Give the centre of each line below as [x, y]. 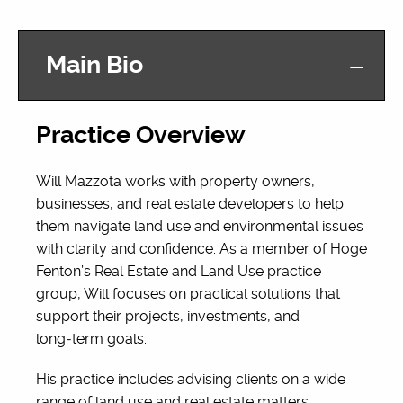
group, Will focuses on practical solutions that [188, 294]
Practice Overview [141, 135]
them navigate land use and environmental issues [200, 226]
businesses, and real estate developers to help [190, 204]
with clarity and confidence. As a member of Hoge [201, 249]
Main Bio [94, 65]
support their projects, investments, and [168, 316]
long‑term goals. [91, 339]
